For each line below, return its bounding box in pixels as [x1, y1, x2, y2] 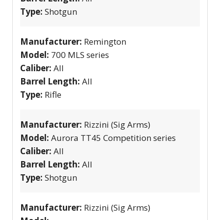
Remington [84, 35, 126, 47]
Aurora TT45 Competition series [51, 132, 176, 143]
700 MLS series [51, 49, 109, 60]
